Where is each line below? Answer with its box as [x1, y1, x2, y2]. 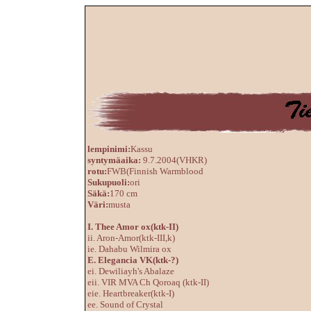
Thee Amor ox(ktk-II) [93, 221, 178, 232]
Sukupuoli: [87, 177, 130, 187]
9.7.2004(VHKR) [141, 155, 207, 165]
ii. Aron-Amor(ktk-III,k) [87, 233, 175, 243]
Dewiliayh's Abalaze [96, 266, 174, 276]
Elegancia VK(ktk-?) [96, 255, 178, 265]
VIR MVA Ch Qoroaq [99, 277, 183, 287]
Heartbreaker [103, 288, 151, 299]
